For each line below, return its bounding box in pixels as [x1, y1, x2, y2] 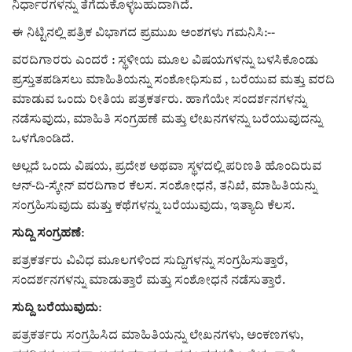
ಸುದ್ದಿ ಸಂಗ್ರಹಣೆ [12, 227, 81, 240]
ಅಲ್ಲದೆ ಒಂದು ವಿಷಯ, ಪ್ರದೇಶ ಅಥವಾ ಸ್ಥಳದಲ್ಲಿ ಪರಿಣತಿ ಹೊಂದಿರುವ [12, 160, 321, 173]
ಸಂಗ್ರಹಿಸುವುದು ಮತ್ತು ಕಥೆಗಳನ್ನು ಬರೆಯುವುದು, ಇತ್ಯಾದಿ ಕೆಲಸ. [12, 200, 295, 212]
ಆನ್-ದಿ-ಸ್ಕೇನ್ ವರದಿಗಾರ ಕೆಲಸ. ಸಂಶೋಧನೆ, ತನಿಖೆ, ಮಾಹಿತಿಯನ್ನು [12, 180, 317, 192]
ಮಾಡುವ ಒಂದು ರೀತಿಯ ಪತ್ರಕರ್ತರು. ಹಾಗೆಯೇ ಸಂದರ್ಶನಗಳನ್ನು [12, 93, 306, 106]
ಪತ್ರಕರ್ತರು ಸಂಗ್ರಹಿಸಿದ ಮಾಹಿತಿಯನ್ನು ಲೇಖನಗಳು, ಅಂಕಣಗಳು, [12, 329, 303, 342]
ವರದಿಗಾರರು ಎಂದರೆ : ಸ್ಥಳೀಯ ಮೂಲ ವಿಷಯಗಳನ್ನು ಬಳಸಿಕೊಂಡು [12, 54, 318, 67]
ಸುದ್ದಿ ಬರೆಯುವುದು [12, 302, 98, 314]
